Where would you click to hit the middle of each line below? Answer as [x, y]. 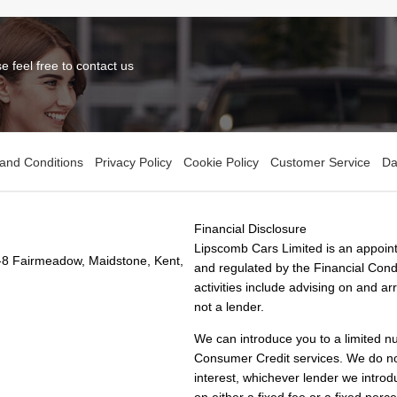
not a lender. [229, 307]
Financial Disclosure [250, 229]
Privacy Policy [133, 163]
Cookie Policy [221, 163]
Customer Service [320, 163]
